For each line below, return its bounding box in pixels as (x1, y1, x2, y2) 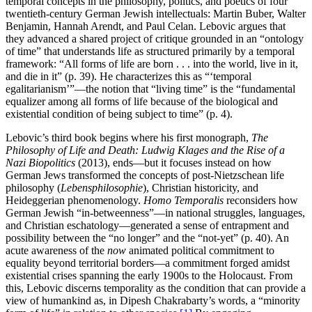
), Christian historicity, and (143, 181, 258, 194)
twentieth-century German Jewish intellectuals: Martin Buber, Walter (6, 7, 306, 19)
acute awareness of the (6, 244, 107, 256)
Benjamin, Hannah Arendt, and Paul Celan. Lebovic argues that (6, 19, 286, 32)
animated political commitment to (126, 244, 274, 256)
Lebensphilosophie (61, 181, 143, 194)
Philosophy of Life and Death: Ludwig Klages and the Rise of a (6, 143, 285, 156)
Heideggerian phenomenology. (6, 194, 143, 206)
